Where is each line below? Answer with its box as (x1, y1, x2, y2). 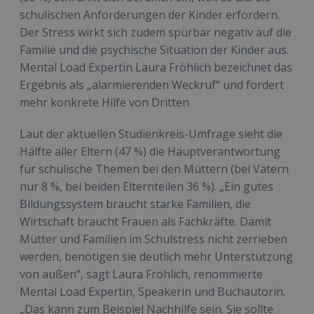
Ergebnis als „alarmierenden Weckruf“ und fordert (20, 77, 284, 93)
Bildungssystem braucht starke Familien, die (20, 196, 251, 212)
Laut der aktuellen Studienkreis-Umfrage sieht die (20, 126, 282, 142)
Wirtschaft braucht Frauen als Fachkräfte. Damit (20, 214, 271, 230)
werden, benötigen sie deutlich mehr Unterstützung (20, 249, 293, 265)
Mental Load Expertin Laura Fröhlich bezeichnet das (20, 60, 292, 76)
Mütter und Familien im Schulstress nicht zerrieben (20, 231, 287, 247)
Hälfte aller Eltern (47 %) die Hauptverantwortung (20, 144, 280, 160)
